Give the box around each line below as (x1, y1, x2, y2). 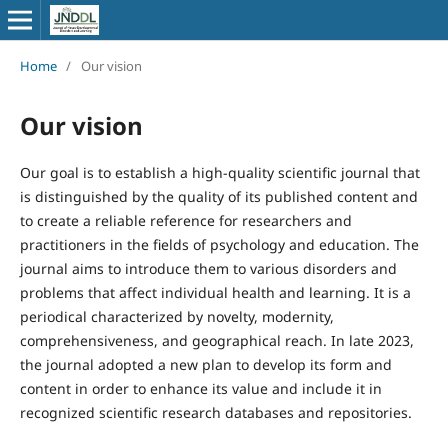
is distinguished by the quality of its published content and (19, 186, 418, 206)
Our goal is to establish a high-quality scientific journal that (19, 162, 420, 182)
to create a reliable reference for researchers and (19, 210, 352, 230)
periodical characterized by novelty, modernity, (19, 306, 334, 326)
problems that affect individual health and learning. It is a (19, 282, 411, 302)
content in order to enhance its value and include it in (19, 378, 382, 398)
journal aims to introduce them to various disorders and (19, 258, 397, 278)
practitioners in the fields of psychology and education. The (19, 234, 419, 254)
